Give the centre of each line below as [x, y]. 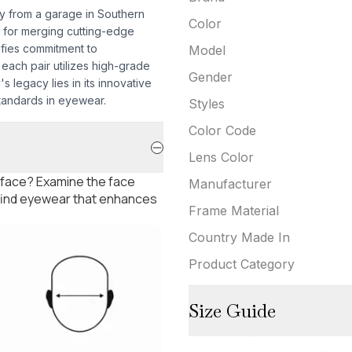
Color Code [222, 130]
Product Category [242, 264]
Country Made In [239, 237]
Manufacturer [230, 183]
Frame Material [234, 210]
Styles [207, 103]
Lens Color [221, 157]
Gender [211, 77]
